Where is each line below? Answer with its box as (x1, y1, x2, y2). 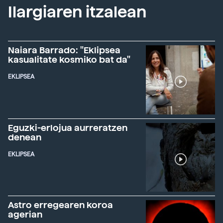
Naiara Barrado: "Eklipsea (8, 45, 120, 55)
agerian (8, 209, 42, 220)
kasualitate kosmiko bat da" (8, 54, 130, 65)
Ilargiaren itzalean (8, 2, 146, 21)
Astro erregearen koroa (8, 200, 113, 211)
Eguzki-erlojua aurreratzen (8, 122, 127, 133)
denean (8, 131, 41, 142)
